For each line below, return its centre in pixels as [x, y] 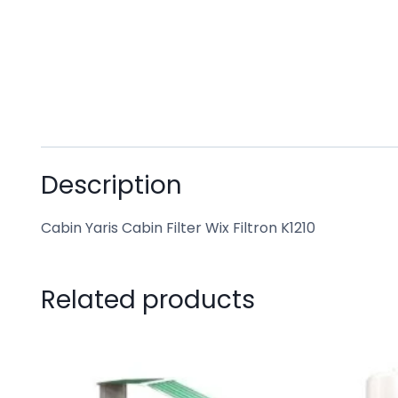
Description [111, 185]
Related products [148, 299]
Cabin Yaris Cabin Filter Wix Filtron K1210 [178, 227]
